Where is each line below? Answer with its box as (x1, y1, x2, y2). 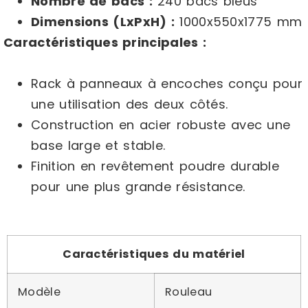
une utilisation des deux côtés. (31, 96, 228, 113)
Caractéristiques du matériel (63, 246, 245, 262)
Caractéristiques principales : (3, 34, 206, 51)
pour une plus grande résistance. (31, 178, 245, 195)
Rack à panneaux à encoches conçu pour (31, 75, 303, 92)
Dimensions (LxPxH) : (31, 13, 175, 30)
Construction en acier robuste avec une (31, 116, 291, 133)
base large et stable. (31, 137, 166, 154)
